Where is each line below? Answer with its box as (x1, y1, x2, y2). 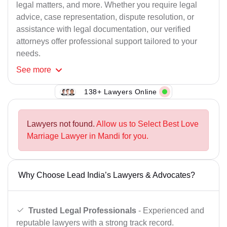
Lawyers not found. (27, 120, 96, 129)
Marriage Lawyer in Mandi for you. (27, 132, 148, 141)
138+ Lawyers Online (84, 87, 157, 96)
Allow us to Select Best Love (96, 120, 199, 129)
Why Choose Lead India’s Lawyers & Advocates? (18, 171, 195, 180)
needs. (16, 49, 41, 58)
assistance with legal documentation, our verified (16, 25, 191, 34)
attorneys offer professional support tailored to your (16, 37, 197, 46)
